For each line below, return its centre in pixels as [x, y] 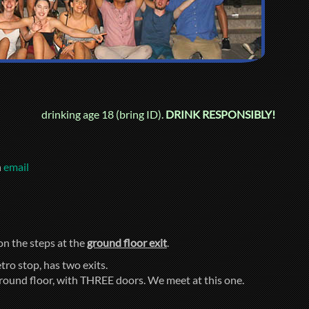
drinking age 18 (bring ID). [103, 114]
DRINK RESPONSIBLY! [220, 114]
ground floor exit [127, 242]
